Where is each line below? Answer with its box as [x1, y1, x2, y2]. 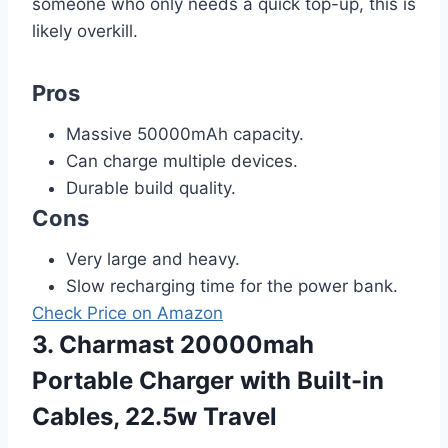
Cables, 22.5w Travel [32, 401, 277, 431]
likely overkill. [32, 20, 138, 41]
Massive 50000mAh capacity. [66, 123, 304, 144]
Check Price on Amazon [32, 302, 223, 323]
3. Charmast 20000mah [32, 329, 314, 359]
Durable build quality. [66, 177, 236, 198]
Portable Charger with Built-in [32, 365, 384, 395]
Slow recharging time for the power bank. [66, 275, 398, 296]
